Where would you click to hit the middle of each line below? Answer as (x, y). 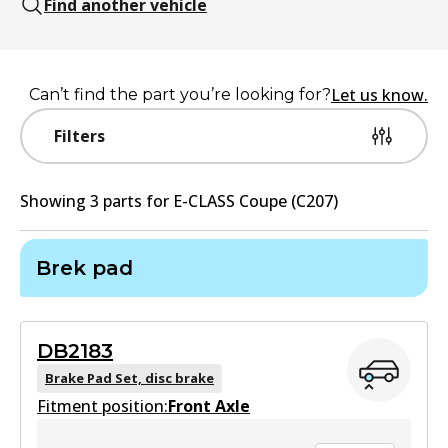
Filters (79, 136)
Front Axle (209, 406)
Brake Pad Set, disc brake (129, 378)
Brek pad (84, 268)
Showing (55, 201)
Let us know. (379, 95)
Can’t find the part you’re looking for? (180, 94)
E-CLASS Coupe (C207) (255, 201)
